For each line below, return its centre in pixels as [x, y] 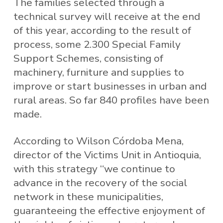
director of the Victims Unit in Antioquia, [107, 155]
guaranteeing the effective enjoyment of [109, 211]
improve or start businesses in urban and [110, 86]
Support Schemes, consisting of [88, 58]
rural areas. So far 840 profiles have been [111, 100]
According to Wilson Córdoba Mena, [98, 141]
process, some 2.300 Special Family [97, 45]
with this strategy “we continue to [94, 169]
